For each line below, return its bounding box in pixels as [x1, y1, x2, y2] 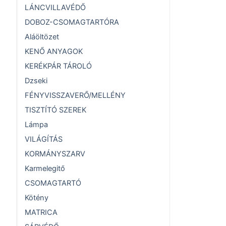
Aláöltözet [25, 32, 59, 42]
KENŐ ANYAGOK [25, 47, 83, 56]
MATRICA [25, 208, 58, 217]
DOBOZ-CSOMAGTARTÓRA [25, 18, 119, 27]
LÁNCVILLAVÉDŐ [25, 3, 86, 13]
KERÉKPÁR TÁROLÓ [25, 62, 92, 71]
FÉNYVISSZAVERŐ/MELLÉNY [25, 91, 126, 100]
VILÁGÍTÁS [25, 135, 63, 144]
